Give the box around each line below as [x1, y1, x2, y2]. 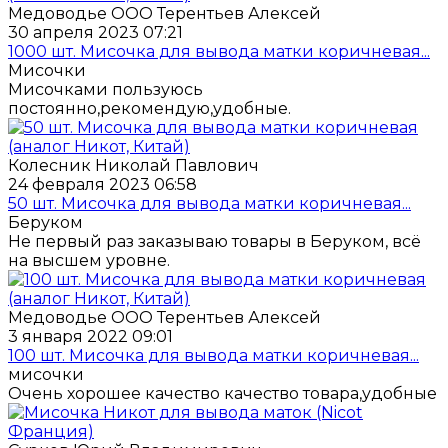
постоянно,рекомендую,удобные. [8, 99, 291, 119]
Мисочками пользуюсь [8, 80, 203, 100]
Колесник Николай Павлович [8, 156, 259, 176]
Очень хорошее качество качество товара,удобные [8, 384, 437, 404]
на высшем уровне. [8, 251, 170, 271]
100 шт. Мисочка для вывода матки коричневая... [8, 346, 419, 366]
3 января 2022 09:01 [8, 327, 173, 347]
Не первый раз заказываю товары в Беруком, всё [8, 232, 421, 252]
